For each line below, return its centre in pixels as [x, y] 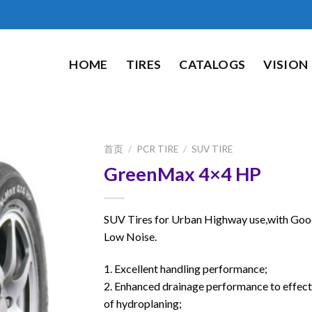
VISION [286, 64]
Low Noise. [130, 236]
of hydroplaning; [143, 303]
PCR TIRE [158, 149]
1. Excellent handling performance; [186, 268]
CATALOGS [212, 64]
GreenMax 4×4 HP [182, 173]
